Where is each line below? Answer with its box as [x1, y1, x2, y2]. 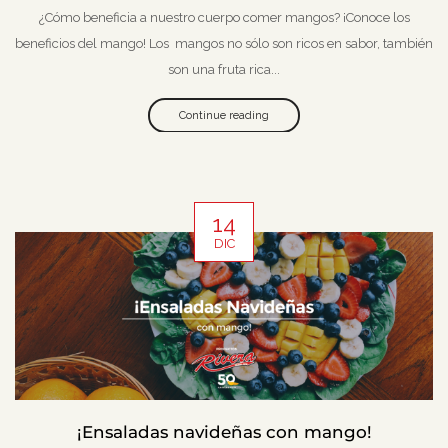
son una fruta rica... [168, 61, 280, 77]
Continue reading [179, 108, 269, 122]
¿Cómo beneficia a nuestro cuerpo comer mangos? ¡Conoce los [38, 9, 410, 25]
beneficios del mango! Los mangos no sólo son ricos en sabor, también [15, 35, 433, 51]
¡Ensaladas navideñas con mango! [76, 421, 372, 442]
